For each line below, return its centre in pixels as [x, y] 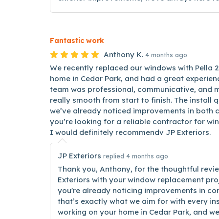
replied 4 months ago [136, 156]
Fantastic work [77, 41]
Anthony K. [123, 55]
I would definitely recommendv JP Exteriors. [130, 132]
